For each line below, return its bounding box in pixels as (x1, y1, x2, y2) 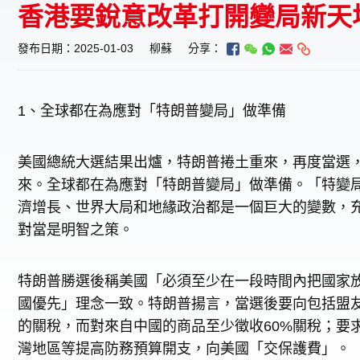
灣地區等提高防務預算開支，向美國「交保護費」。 (18, 341, 350, 357)
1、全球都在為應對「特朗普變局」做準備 (18, 103, 286, 119)
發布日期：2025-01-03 (18, 42, 133, 55)
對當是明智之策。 (18, 222, 133, 238)
